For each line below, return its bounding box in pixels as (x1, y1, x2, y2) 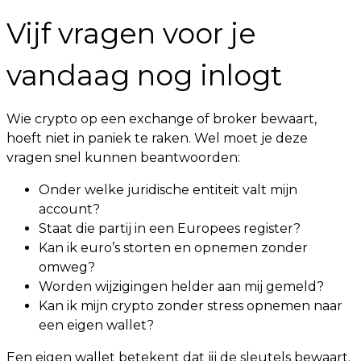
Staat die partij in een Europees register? (39, 221, 301, 236)
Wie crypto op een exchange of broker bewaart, (6, 111, 317, 127)
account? (39, 201, 100, 217)
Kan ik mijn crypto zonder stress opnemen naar (39, 298, 342, 313)
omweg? (39, 259, 95, 275)
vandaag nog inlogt (6, 58, 282, 93)
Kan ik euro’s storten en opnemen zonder (39, 240, 308, 255)
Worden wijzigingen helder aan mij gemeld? (39, 279, 324, 294)
